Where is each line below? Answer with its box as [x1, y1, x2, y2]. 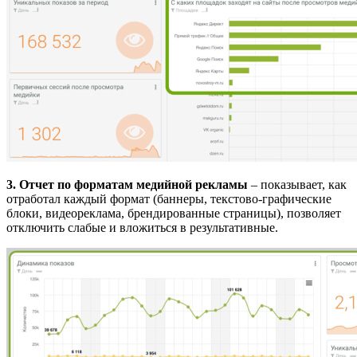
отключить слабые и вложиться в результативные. [6, 220, 278, 234]
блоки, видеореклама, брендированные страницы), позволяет [6, 206, 341, 220]
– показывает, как [248, 177, 347, 191]
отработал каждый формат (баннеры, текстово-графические [6, 191, 331, 206]
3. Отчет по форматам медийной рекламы [6, 177, 248, 191]
